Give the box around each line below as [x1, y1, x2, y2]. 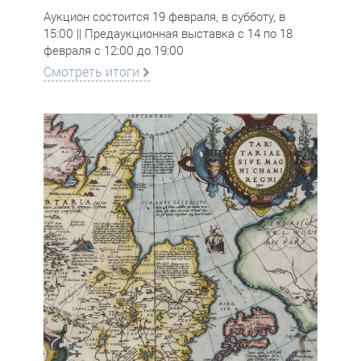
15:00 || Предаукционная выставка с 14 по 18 [44, 25, 293, 41]
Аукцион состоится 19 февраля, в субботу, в [44, 8, 285, 24]
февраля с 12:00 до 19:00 [44, 42, 184, 58]
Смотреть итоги [44, 63, 143, 80]
